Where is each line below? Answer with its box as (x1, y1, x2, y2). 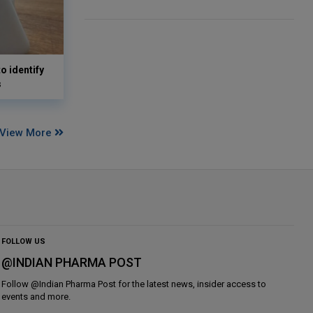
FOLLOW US (1, 236, 46, 246)
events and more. (1, 291, 71, 302)
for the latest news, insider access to (116, 278, 267, 289)
